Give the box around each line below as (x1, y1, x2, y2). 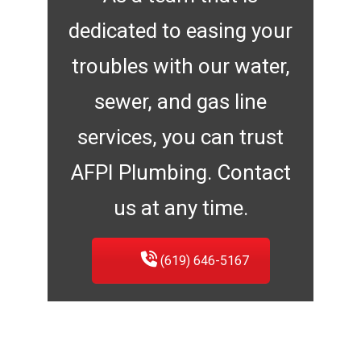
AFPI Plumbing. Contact (70, 160, 291, 185)
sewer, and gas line (94, 89, 267, 114)
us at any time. (113, 195, 248, 220)
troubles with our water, (71, 53, 290, 78)
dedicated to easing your (68, 18, 293, 43)
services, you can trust (77, 124, 284, 149)
